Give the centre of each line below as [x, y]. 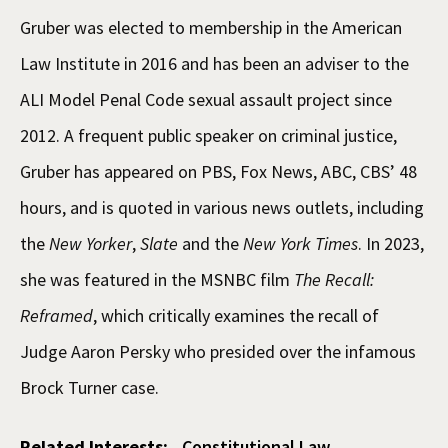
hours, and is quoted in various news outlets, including [222, 207]
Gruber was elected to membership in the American [211, 27]
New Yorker [90, 243]
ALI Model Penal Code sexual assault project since [206, 99]
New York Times [300, 243]
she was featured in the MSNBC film [157, 279]
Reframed [56, 315]
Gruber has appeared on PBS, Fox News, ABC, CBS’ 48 [218, 171]
